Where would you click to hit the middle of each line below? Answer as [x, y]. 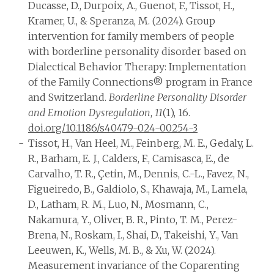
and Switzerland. [68, 97]
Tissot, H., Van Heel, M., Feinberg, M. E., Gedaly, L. [141, 143]
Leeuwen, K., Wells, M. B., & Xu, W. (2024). [122, 250]
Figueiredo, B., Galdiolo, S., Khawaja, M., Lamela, [138, 189]
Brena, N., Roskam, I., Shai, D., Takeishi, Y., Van [133, 235]
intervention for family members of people [131, 36]
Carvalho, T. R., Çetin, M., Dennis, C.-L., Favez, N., [139, 174]
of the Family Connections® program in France [140, 82]
